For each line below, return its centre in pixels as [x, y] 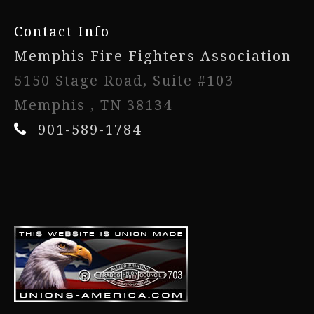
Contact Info [62, 32]
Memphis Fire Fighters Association [153, 56]
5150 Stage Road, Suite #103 [124, 81]
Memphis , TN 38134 [93, 105]
